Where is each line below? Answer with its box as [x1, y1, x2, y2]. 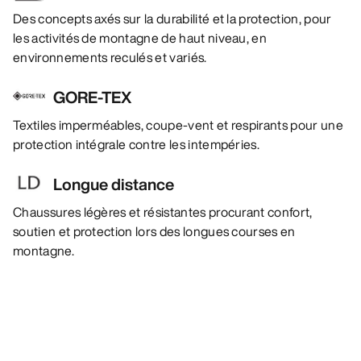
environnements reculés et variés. [13, 48, 207, 68]
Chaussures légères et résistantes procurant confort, [13, 202, 313, 222]
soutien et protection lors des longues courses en [13, 222, 296, 242]
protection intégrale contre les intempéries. [13, 135, 260, 155]
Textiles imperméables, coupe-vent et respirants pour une [13, 115, 343, 135]
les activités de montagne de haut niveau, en [13, 28, 268, 48]
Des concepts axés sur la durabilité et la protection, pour [13, 9, 332, 29]
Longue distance [53, 172, 174, 197]
